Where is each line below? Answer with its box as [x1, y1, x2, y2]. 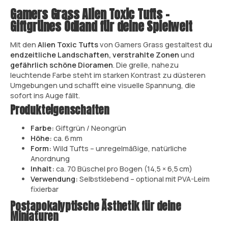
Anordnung [31, 153, 70, 163]
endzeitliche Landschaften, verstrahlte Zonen [10, 49, 179, 60]
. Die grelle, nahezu [113, 60, 179, 70]
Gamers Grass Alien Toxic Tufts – [10, 5, 169, 24]
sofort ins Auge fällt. [10, 90, 80, 100]
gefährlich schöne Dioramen [10, 60, 113, 70]
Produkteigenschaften [10, 102, 109, 119]
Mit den [10, 39, 38, 49]
